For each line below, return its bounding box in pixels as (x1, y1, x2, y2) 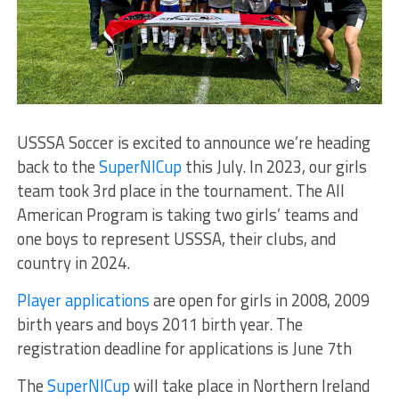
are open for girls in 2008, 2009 (149, 287, 370, 313)
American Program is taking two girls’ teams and (16, 201, 358, 227)
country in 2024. (16, 249, 130, 275)
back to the (16, 153, 99, 179)
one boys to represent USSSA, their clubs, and (16, 225, 336, 251)
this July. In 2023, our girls (181, 153, 367, 179)
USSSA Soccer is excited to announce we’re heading (16, 129, 370, 155)
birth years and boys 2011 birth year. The (16, 311, 303, 337)
